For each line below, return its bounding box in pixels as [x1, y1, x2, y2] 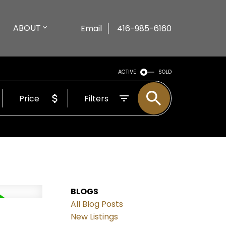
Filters [84, 92, 109, 104]
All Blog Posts [71, 198, 124, 210]
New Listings [71, 211, 119, 223]
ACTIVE [118, 68, 137, 76]
